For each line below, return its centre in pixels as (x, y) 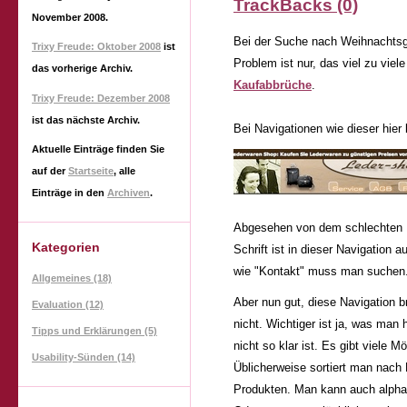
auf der (50, 170)
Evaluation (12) (68, 304)
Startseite (91, 170)
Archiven (129, 192)
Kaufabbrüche (273, 85)
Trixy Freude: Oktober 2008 (96, 47)
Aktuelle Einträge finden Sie (98, 149)
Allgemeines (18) (72, 278)
